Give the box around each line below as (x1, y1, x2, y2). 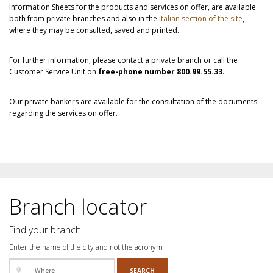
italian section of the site (157, 13, 243, 24)
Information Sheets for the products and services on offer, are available (9, 1, 256, 12)
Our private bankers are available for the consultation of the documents (9, 96, 257, 107)
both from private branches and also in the (9, 13, 157, 24)
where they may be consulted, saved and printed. (9, 24, 181, 35)
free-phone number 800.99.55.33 (96, 66, 222, 77)
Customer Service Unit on (9, 66, 96, 77)
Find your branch (9, 222, 81, 236)
